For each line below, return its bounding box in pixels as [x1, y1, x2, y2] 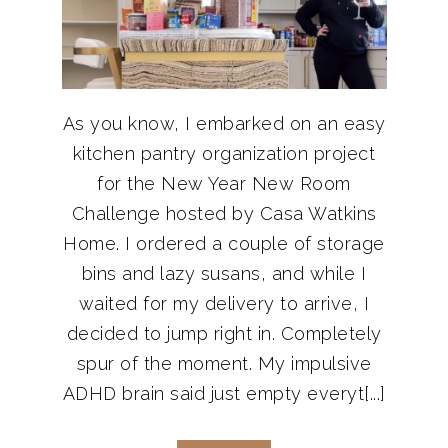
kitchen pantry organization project [72, 142, 376, 164]
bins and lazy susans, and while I [81, 262, 367, 284]
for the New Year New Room [97, 172, 351, 194]
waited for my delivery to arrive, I [78, 292, 370, 314]
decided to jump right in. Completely [66, 322, 382, 344]
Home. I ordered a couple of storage [63, 232, 385, 254]
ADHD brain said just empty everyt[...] [62, 382, 386, 404]
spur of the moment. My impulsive [76, 352, 372, 374]
